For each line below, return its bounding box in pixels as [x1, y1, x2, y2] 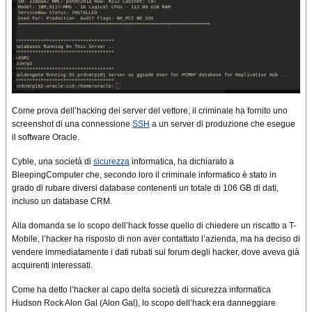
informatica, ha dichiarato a [130, 156, 234, 166]
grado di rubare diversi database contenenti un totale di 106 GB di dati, [12, 182, 279, 193]
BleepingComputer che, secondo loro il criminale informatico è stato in [12, 169, 276, 180]
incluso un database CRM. [12, 196, 112, 206]
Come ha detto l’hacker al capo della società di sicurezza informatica [12, 284, 271, 295]
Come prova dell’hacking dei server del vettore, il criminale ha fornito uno [12, 105, 288, 116]
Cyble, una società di [12, 156, 93, 166]
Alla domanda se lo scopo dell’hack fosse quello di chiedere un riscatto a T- [12, 220, 296, 231]
